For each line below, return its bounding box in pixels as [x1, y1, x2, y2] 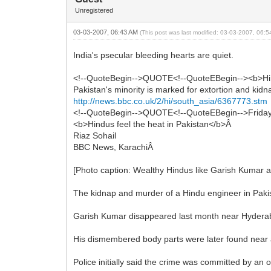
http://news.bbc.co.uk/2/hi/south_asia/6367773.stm [73, 96, 268, 106]
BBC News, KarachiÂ [73, 142, 156, 152]
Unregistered [75, 6, 114, 14]
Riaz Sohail [73, 130, 117, 140]
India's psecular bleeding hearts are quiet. [73, 50, 234, 60]
